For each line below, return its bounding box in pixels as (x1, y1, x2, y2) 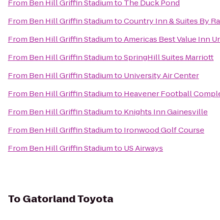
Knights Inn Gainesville (124, 107, 208, 117)
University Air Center (124, 70, 199, 81)
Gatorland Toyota (23, 192, 113, 206)
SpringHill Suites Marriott (124, 52, 214, 62)
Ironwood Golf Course (124, 125, 204, 135)
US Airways (124, 143, 163, 153)
